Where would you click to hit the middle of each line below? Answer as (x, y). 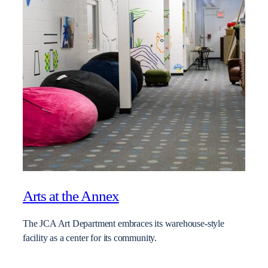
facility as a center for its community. (90, 238)
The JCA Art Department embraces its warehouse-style (124, 224)
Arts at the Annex (71, 196)
